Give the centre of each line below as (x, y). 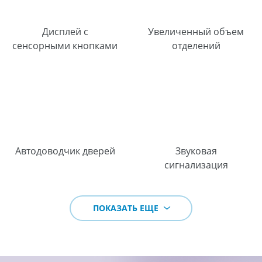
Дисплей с (65, 31)
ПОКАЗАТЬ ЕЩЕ (127, 208)
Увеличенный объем (196, 31)
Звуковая (196, 151)
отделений (196, 45)
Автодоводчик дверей (65, 151)
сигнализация (196, 165)
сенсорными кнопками (65, 45)
